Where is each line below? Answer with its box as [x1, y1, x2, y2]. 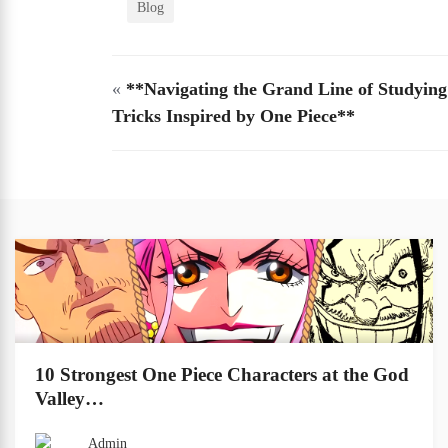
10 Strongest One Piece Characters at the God [35, 364, 409, 385]
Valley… [35, 388, 104, 409]
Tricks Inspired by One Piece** [112, 106, 355, 126]
